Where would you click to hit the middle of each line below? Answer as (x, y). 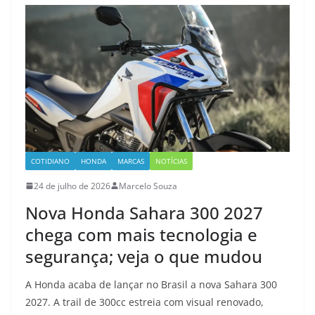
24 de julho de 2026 (72, 186)
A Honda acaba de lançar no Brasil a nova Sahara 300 (151, 284)
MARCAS (131, 161)
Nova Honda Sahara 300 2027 (144, 212)
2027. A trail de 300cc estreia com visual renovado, (144, 302)
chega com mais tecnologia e (141, 234)
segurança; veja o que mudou (144, 256)
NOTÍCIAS (171, 161)
